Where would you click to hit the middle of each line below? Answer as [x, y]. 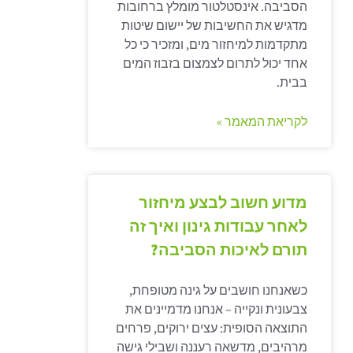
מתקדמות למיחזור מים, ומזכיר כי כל [216, 45]
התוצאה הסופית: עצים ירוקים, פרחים [212, 328]
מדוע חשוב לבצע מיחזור [223, 203]
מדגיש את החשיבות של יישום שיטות [215, 26]
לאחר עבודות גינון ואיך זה [219, 226]
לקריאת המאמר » [262, 122]
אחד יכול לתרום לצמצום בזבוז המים [216, 63]
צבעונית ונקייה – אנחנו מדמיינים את [217, 309]
